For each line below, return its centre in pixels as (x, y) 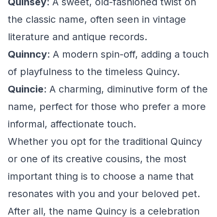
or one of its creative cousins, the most (97, 159)
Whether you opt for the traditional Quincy (105, 141)
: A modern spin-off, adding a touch (128, 54)
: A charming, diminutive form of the (126, 89)
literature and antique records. (77, 37)
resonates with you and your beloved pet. (104, 194)
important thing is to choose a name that (101, 176)
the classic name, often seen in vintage (97, 19)
